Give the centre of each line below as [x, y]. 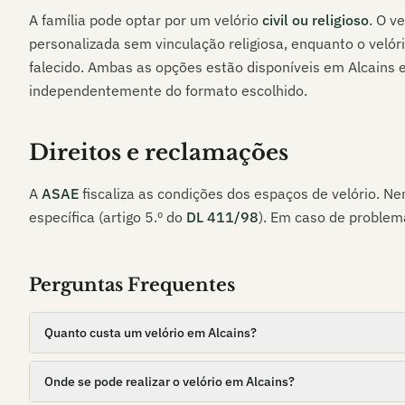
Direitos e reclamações [159, 152]
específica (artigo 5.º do [106, 217]
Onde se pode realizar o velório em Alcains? [170, 381]
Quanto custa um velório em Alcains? [151, 333]
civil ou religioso [316, 20]
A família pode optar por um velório [146, 20]
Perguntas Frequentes [132, 285]
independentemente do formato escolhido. [168, 90]
